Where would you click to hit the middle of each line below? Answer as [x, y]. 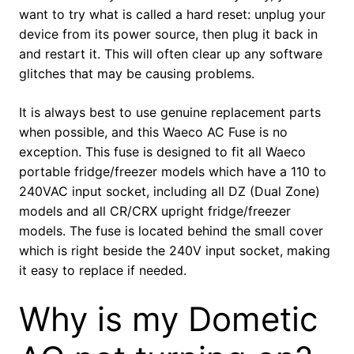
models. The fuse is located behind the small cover [171, 231]
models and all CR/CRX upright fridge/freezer [155, 211]
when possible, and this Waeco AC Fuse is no [153, 132]
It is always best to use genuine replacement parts [170, 113]
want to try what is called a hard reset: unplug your [172, 15]
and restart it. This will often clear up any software [171, 54]
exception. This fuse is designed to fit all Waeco [162, 152]
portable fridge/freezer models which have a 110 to [173, 172]
